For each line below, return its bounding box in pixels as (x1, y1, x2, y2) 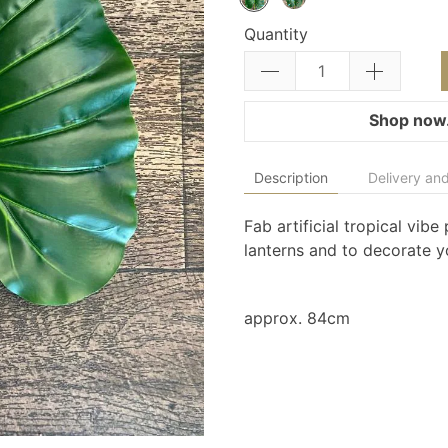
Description (254, 169, 328, 187)
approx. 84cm (244, 308, 355, 329)
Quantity (244, 24, 308, 45)
